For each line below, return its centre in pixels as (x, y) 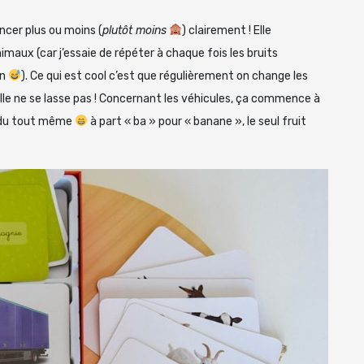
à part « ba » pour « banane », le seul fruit (197, 121)
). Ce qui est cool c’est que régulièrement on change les (164, 76)
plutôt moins (134, 30)
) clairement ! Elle (226, 30)
